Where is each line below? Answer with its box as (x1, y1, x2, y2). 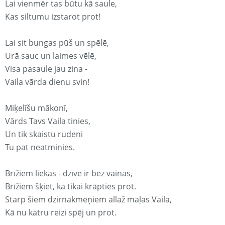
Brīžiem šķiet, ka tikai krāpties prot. (5, 181, 136, 192)
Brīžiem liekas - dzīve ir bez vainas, (5, 168, 133, 179)
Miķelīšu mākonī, (5, 102, 68, 114)
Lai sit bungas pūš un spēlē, (5, 37, 109, 49)
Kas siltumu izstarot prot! (5, 11, 100, 23)
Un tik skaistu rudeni (5, 129, 83, 140)
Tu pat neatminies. (5, 142, 75, 153)
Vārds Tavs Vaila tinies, (5, 116, 90, 127)
